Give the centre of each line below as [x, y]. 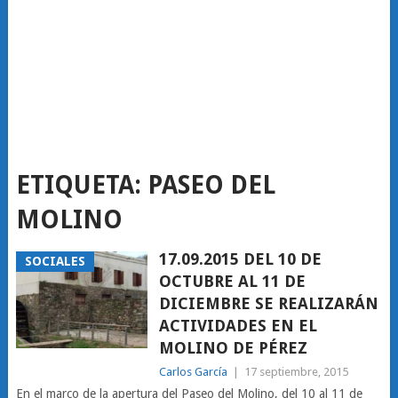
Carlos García [193, 372]
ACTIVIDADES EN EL [238, 326]
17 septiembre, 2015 [296, 372]
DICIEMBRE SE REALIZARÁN [268, 303]
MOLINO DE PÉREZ [233, 348]
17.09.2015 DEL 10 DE [240, 259]
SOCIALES [55, 261]
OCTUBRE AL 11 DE [232, 281]
